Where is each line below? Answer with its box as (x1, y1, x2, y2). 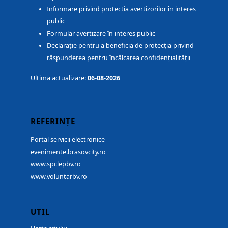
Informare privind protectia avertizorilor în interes (47, 5, 196, 14)
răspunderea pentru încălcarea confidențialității (47, 53, 190, 63)
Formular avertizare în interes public (47, 29, 155, 38)
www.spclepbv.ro (31, 160, 81, 169)
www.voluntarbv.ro (31, 172, 87, 181)
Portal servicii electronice (31, 135, 105, 145)
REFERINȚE (31, 116, 75, 127)
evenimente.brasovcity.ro (31, 148, 106, 157)
